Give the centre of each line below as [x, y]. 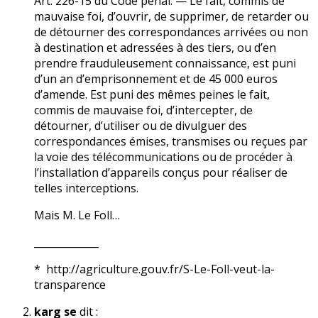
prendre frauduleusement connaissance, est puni [165, 64]
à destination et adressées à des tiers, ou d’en [155, 48]
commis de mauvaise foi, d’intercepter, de [143, 110]
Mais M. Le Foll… [77, 215]
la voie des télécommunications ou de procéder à [163, 157]
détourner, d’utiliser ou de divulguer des [141, 126]
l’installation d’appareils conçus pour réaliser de [161, 173]
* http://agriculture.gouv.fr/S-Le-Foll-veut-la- [154, 269]
